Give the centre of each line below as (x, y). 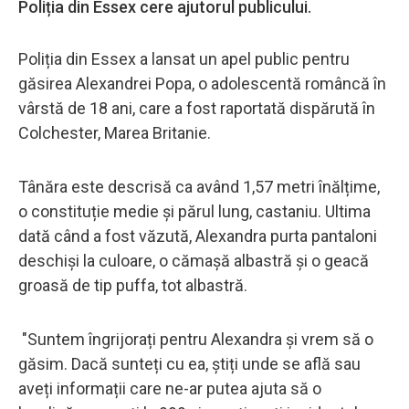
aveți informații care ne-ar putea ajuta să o (170, 388)
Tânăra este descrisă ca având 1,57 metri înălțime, (199, 186)
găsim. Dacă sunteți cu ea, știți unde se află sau (189, 363)
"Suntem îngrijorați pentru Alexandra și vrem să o (196, 339)
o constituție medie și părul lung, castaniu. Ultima (194, 211)
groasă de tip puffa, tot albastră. (136, 285)
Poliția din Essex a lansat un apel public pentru (184, 58)
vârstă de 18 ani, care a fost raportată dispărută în (197, 108)
